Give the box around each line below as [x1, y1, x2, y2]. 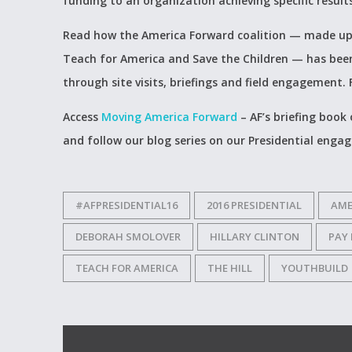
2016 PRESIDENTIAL [207, 198, 302, 212]
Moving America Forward [101, 109, 237, 124]
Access [63, 109, 101, 124]
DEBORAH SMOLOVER [75, 229, 181, 244]
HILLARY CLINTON [210, 229, 299, 244]
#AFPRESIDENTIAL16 [75, 198, 178, 212]
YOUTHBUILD [281, 261, 348, 275]
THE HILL [207, 261, 252, 275]
